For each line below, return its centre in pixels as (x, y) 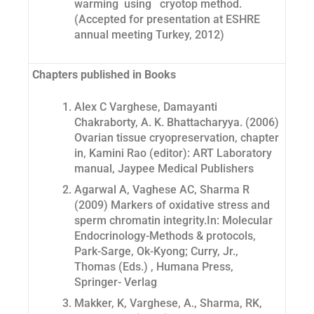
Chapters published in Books (104, 75)
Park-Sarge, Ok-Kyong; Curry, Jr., (156, 252)
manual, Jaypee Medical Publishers (164, 169)
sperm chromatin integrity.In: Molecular (173, 221)
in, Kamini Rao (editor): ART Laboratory (173, 153)
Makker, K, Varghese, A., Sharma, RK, (168, 303)
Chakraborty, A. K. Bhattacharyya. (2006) (177, 123)
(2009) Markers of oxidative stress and (172, 205)
